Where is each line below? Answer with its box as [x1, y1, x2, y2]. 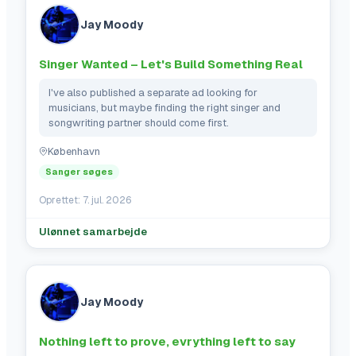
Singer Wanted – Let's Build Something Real [39, 56, 303, 72]
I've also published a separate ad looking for [48, 85, 257, 99]
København [48, 144, 100, 158]
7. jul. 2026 [83, 193, 131, 207]
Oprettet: [39, 193, 83, 207]
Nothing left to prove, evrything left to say [39, 333, 296, 349]
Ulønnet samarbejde [39, 224, 147, 238]
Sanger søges [45, 166, 113, 178]
